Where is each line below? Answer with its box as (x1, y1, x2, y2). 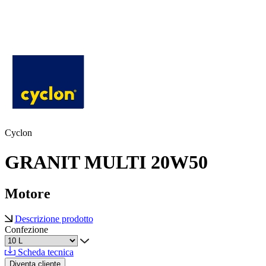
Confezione (5, 224, 48, 235)
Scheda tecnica (15, 246, 74, 257)
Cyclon (5, 128, 32, 138)
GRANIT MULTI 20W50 (5, 151, 208, 173)
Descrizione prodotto (14, 214, 93, 224)
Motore (5, 186, 50, 202)
